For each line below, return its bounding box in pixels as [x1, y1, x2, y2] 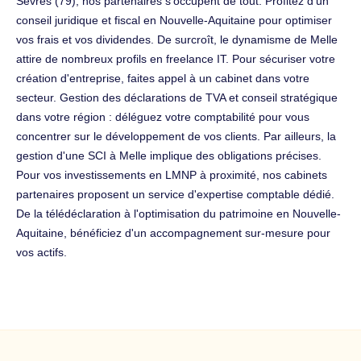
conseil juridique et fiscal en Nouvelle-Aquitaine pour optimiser [16, 13, 332, 27]
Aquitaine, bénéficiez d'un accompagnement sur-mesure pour [16, 226, 330, 239]
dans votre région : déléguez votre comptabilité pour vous [16, 110, 309, 123]
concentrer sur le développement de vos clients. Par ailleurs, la [16, 129, 336, 143]
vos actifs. [16, 245, 67, 259]
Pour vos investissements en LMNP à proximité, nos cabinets [16, 168, 327, 181]
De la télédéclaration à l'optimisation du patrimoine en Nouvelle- [16, 206, 341, 220]
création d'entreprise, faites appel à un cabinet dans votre [16, 71, 309, 85]
